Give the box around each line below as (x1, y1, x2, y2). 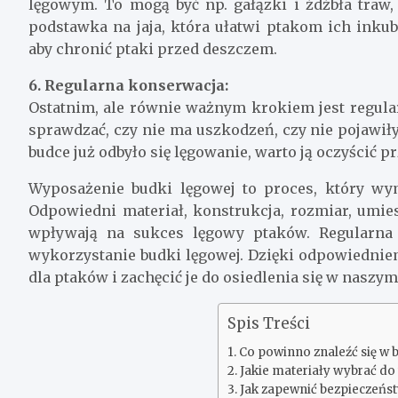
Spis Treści (227, 313, 311, 333)
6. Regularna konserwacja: (28, 76, 228, 94)
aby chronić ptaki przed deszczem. (28, 39, 277, 58)
